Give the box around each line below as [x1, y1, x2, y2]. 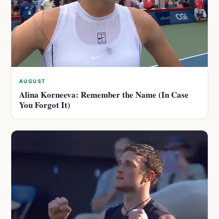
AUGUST [19, 78, 46, 85]
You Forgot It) [19, 99, 70, 111]
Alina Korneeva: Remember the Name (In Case [19, 88, 189, 101]
